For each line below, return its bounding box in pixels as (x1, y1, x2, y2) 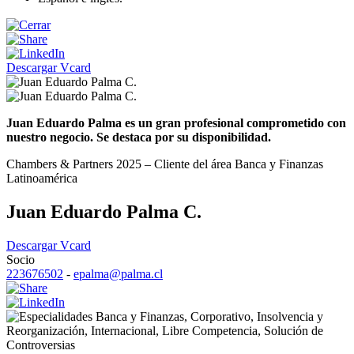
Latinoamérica (6, 171, 77, 185)
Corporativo (190, 309, 250, 323)
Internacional (91, 323, 156, 337)
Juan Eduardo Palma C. (6, 201, 201, 222)
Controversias (6, 337, 75, 352)
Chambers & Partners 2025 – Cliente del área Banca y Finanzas (6, 156, 323, 171)
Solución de (264, 323, 323, 337)
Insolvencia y (257, 309, 323, 323)
